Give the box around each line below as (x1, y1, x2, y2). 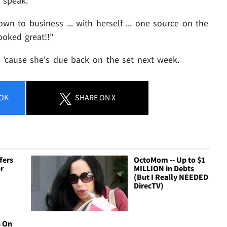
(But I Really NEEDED (134, 172, 209, 182)
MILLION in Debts (134, 163, 195, 174)
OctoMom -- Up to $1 (134, 155, 206, 165)
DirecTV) (134, 180, 164, 191)
